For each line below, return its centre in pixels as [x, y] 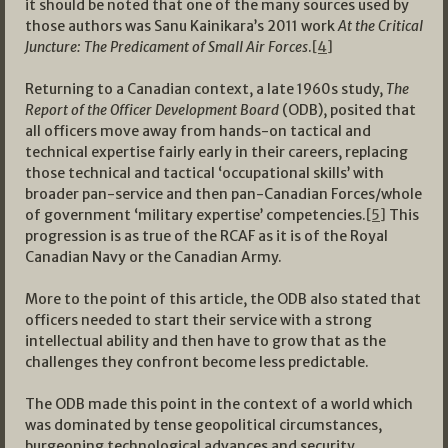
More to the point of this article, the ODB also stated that [223, 299]
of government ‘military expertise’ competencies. [195, 215]
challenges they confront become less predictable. [197, 362]
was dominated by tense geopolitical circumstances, [203, 425]
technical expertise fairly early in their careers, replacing [216, 152]
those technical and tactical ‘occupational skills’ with [204, 173]
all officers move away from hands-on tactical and [198, 131]
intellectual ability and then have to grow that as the [205, 341]
